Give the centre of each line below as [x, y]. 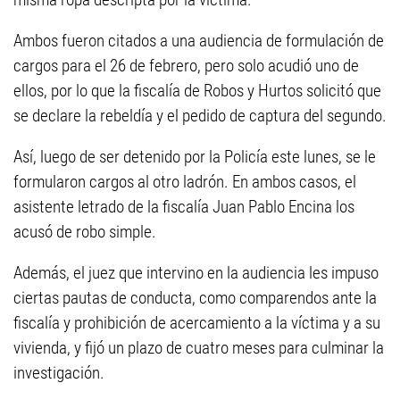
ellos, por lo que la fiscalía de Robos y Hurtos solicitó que [197, 91]
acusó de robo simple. [85, 232]
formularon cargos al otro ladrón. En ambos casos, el [185, 182]
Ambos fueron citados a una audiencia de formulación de [199, 41]
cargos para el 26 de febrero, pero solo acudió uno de [186, 66]
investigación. [59, 373]
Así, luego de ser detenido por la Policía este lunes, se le [195, 157]
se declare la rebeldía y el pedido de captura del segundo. [200, 116]
